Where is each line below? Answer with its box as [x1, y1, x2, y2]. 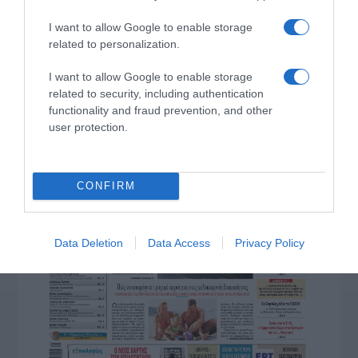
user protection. [49, 120, 128, 133]
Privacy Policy [234, 236, 304, 249]
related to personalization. [49, 37, 180, 50]
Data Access [147, 236, 210, 249]
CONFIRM [76, 180, 136, 192]
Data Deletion [54, 236, 123, 249]
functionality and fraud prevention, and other [49, 103, 272, 117]
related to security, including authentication [49, 86, 264, 100]
